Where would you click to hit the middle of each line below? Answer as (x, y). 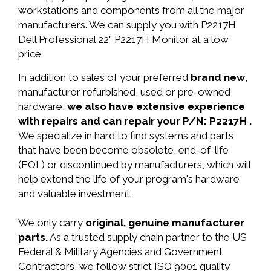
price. (31, 54)
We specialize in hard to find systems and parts (126, 135)
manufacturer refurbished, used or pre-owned (124, 92)
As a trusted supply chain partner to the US (147, 237)
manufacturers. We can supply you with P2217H (127, 25)
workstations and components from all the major (131, 10)
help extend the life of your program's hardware (129, 179)
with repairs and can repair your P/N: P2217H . (135, 121)
